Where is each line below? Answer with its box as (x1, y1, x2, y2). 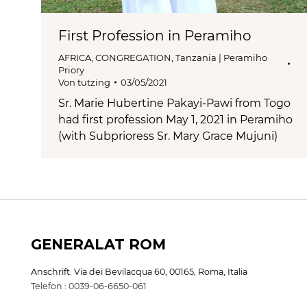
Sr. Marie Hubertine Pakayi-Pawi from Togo (58, 96, 291, 110)
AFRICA (58, 51, 91, 63)
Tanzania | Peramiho (175, 51, 267, 63)
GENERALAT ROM (31, 235, 166, 253)
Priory (58, 64, 84, 75)
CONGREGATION (95, 51, 171, 63)
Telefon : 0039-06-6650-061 (31, 280, 147, 291)
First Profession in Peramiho (58, 27, 251, 44)
